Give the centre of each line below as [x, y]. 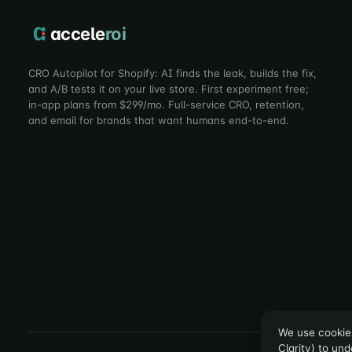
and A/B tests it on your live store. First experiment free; [169, 88]
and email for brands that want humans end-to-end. [159, 120]
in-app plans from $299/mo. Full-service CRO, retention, [166, 104]
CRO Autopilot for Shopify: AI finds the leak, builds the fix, [172, 73]
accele [78, 33]
